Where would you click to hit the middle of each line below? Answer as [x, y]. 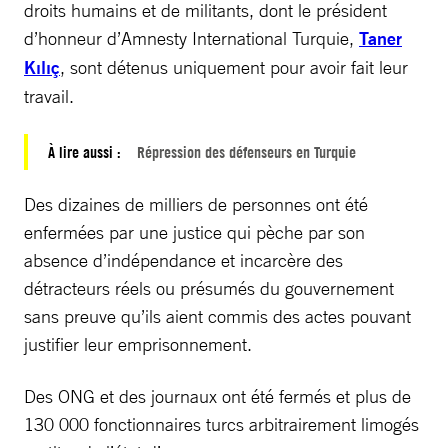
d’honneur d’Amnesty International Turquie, [191, 37]
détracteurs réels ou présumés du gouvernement [209, 287]
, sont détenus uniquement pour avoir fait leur [234, 66]
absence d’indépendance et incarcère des [183, 259]
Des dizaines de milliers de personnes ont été [196, 203]
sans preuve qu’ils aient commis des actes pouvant [217, 315]
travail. [49, 95]
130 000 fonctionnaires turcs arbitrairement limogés [221, 423]
